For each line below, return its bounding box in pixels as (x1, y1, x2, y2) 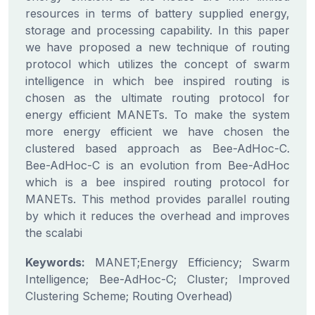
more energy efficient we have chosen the (25, 124, 290, 139)
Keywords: (25, 255, 85, 269)
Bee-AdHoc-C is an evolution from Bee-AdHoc (25, 158, 290, 172)
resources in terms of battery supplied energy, (25, 6, 290, 20)
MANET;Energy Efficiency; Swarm (85, 255, 290, 269)
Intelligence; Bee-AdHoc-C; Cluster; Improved (25, 272, 290, 286)
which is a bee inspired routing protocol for (25, 175, 290, 189)
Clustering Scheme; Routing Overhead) (25, 289, 233, 303)
